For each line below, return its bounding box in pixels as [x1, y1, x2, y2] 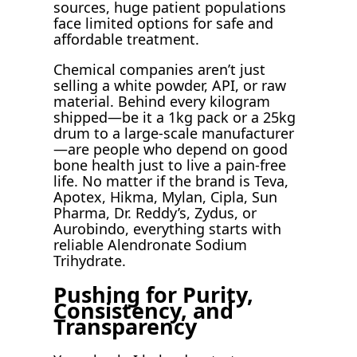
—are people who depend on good [53, 139, 288, 159]
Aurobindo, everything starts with [53, 219, 282, 239]
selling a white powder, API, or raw [53, 76, 287, 96]
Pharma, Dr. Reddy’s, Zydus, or [53, 203, 257, 223]
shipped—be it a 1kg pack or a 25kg [53, 108, 296, 127]
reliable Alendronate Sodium [53, 235, 248, 255]
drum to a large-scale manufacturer [53, 124, 295, 143]
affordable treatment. [53, 29, 200, 49]
